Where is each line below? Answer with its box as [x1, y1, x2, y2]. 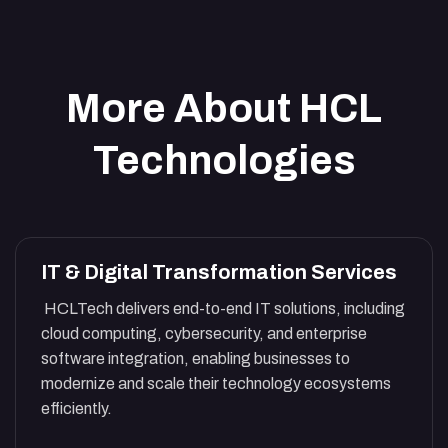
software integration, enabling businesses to [41, 350, 350, 368]
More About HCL [66, 87, 382, 131]
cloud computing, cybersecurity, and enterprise [41, 325, 367, 343]
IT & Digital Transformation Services [41, 261, 397, 284]
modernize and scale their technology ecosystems [41, 375, 391, 393]
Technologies [93, 139, 355, 183]
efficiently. [41, 400, 112, 418]
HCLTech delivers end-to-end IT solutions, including [41, 300, 405, 318]
